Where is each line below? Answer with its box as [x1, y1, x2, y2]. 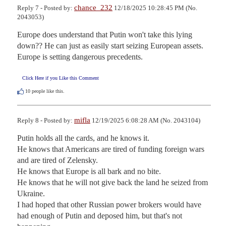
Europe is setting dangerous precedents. [17, 52, 143, 61]
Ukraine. [17, 189, 49, 198]
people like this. [30, 88, 65, 94]
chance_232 [74, 3, 112, 12]
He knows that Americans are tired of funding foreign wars [17, 144, 204, 153]
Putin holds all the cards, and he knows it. [17, 133, 149, 142]
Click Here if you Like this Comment [22, 75, 99, 81]
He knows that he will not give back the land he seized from [17, 178, 208, 187]
